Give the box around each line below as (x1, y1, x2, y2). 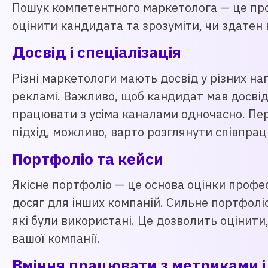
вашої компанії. (12, 230, 100, 246)
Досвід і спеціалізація (12, 42, 181, 62)
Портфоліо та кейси (12, 148, 163, 169)
